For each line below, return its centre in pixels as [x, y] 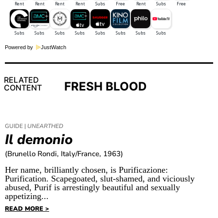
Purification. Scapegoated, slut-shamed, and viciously [100, 178]
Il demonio [39, 139]
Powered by [20, 47]
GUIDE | [16, 126]
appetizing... [27, 196]
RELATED [21, 80]
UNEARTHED [45, 126]
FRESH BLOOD [106, 86]
